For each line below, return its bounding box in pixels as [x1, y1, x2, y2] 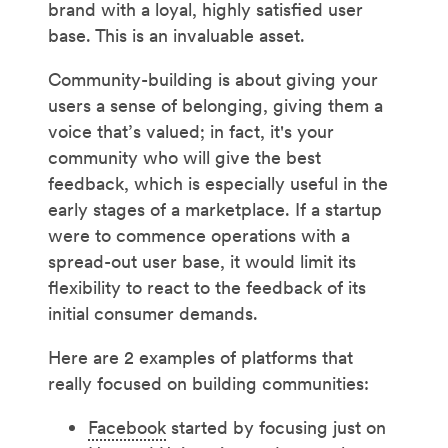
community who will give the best [48, 146, 321, 170]
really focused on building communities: [48, 372, 369, 396]
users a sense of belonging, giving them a [48, 94, 383, 118]
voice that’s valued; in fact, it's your [48, 120, 334, 144]
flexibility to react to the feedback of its [48, 276, 366, 300]
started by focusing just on [166, 416, 386, 440]
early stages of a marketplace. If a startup [48, 198, 382, 222]
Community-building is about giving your [48, 68, 378, 92]
